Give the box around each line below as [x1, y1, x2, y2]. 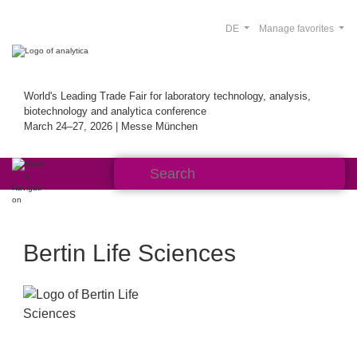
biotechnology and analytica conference [24, 105, 206, 117]
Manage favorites [258, 23, 336, 34]
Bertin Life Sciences [23, 240, 236, 266]
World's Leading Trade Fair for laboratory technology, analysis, [24, 90, 311, 102]
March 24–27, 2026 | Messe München [24, 120, 198, 132]
